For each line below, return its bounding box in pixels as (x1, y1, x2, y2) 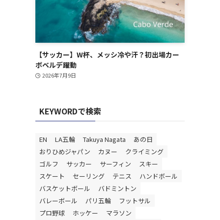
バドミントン (98, 184, 137, 193)
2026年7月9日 (42, 71, 76, 79)
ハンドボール (139, 171, 178, 181)
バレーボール (39, 196, 78, 205)
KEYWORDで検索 (39, 105, 101, 117)
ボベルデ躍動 (35, 60, 77, 70)
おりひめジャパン (39, 147, 90, 156)
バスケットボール (39, 184, 90, 193)
